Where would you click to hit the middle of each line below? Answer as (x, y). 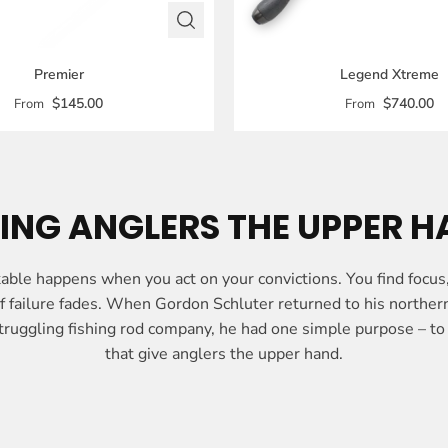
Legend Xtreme (389, 75)
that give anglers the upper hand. (224, 354)
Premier (58, 75)
